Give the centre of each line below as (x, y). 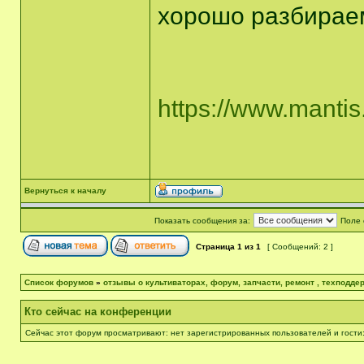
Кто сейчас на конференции (98, 312)
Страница (215, 247)
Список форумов (59, 282)
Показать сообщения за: (202, 221)
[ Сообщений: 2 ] (300, 247)
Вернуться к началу (65, 191)
